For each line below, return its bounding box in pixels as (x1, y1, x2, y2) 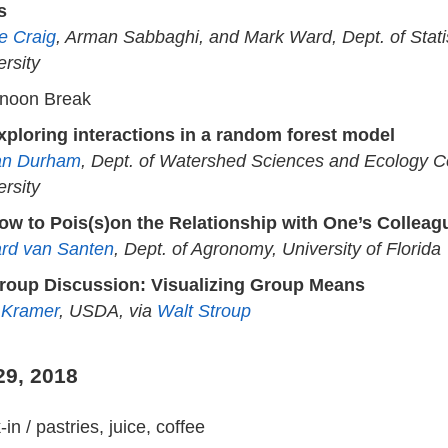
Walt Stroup (157, 300, 251, 321)
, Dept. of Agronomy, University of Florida (114, 238, 441, 259)
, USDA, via (59, 300, 157, 321)
